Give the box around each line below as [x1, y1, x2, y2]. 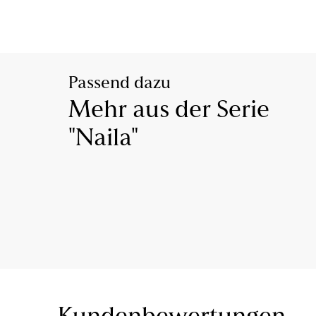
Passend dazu [68, 75, 171, 93]
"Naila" [68, 127, 138, 152]
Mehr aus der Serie [68, 99, 269, 124]
